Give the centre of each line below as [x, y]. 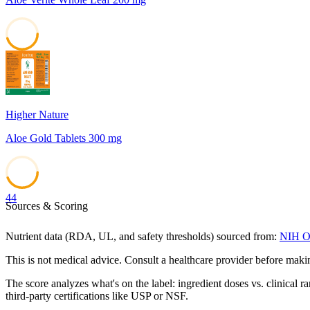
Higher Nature [37, 115]
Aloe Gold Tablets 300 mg [64, 138]
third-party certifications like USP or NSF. [97, 296]
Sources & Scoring [47, 206]
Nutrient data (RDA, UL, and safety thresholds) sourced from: [141, 237]
